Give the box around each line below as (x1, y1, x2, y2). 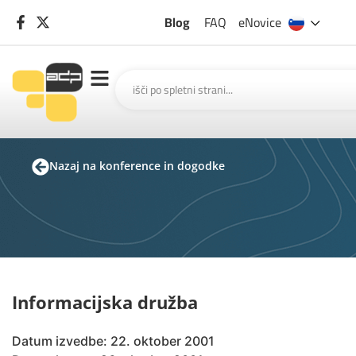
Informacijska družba (12, 290, 198, 314)
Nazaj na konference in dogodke (49, 158, 225, 173)
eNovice (238, 10, 281, 34)
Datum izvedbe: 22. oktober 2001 (12, 333, 215, 349)
